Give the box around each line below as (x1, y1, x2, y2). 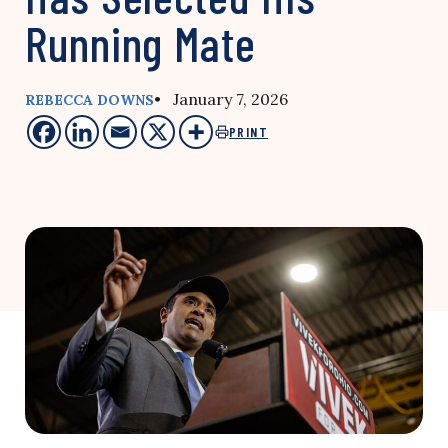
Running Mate (25, 14, 256, 72)
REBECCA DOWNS (25, 91, 154, 109)
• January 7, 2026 (154, 89, 288, 109)
